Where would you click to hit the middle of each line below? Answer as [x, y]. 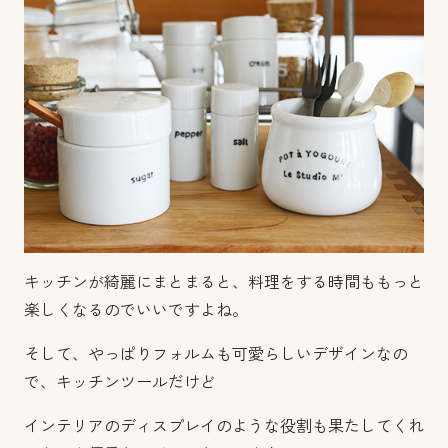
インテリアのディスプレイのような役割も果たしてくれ [224, 426]
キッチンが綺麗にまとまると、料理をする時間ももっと [224, 282]
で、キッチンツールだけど [120, 382]
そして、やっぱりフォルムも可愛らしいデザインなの [216, 354]
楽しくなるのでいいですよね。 [136, 310]
